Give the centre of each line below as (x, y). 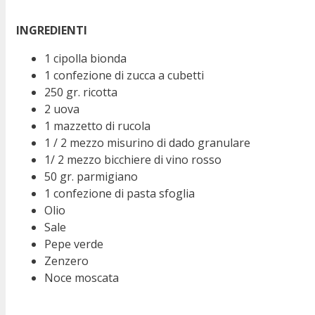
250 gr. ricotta (81, 92)
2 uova (62, 109)
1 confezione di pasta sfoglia (120, 194)
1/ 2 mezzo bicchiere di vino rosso (133, 160)
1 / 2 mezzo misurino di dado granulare (147, 143)
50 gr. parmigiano (91, 177)
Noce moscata (82, 278)
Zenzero (66, 261)
